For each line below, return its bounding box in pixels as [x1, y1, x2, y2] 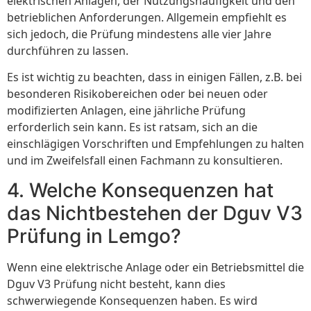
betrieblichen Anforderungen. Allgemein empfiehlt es [7, 9, 287, 25]
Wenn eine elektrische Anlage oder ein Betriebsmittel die [7, 259, 304, 275]
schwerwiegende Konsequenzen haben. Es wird [7, 292, 258, 308]
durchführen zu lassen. [7, 42, 128, 58]
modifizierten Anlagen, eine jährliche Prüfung [7, 103, 246, 119]
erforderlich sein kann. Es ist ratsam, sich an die [7, 119, 258, 135]
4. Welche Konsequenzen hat [7, 178, 274, 202]
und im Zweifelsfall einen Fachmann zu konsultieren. [7, 153, 283, 169]
